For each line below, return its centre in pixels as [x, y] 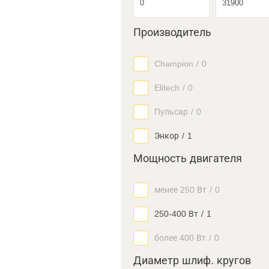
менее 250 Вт [180, 190]
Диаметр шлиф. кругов [192, 261]
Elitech [167, 88]
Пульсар [171, 112]
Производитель [172, 32]
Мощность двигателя [188, 159]
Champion [174, 64]
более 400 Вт [180, 238]
